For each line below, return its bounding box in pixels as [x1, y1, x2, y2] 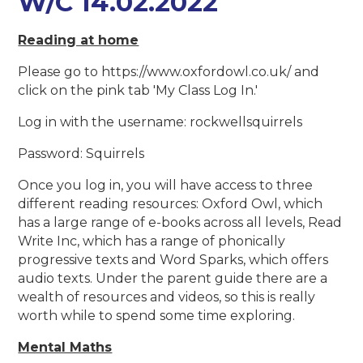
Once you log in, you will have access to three [18, 177, 314, 194]
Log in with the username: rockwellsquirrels [18, 114, 303, 130]
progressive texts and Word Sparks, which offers [18, 252, 329, 268]
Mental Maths [18, 340, 113, 356]
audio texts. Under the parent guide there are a [18, 271, 328, 287]
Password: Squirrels [18, 146, 145, 162]
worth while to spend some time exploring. [18, 308, 296, 324]
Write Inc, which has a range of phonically [18, 233, 286, 250]
